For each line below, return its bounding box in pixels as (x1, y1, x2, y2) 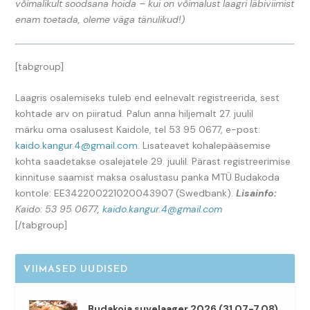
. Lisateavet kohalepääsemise (138, 139, 271, 152)
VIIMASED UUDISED (24, 264, 129, 275)
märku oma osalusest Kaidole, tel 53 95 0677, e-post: (15, 123, 261, 136)
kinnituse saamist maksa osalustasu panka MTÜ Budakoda (15, 171, 280, 184)
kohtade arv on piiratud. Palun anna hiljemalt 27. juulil (15, 107, 254, 120)
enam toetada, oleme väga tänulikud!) (15, 13, 185, 26)
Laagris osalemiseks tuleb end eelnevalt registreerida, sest (15, 91, 280, 104)
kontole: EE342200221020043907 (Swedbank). (15, 187, 237, 200)
